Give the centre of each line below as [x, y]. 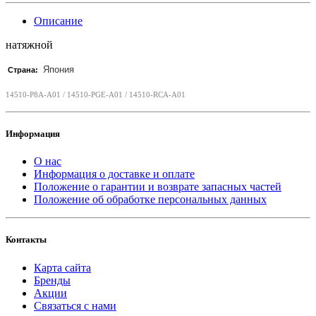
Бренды [52, 280]
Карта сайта [62, 267]
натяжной [29, 44]
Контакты [26, 240]
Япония [57, 69]
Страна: [23, 69]
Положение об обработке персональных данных [150, 200]
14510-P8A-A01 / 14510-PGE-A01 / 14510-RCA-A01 [96, 94]
